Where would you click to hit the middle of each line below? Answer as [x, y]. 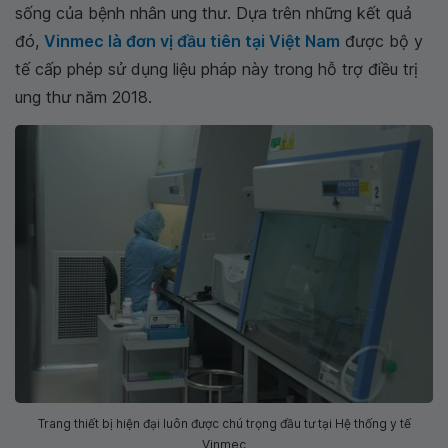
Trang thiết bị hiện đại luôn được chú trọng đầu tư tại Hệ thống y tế [224, 424]
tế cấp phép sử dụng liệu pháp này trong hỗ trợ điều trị [216, 69]
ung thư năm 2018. [83, 97]
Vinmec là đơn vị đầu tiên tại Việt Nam [192, 41]
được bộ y [381, 41]
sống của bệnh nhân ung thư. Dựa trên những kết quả [213, 13]
